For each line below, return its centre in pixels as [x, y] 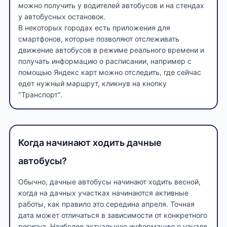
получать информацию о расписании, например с [105, 61]
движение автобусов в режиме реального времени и [111, 50]
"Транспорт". [40, 94]
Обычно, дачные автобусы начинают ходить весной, [109, 181]
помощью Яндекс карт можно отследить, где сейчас [110, 72]
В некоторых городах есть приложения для [94, 27]
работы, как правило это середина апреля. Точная [106, 204]
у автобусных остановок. [62, 16]
